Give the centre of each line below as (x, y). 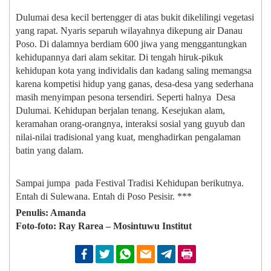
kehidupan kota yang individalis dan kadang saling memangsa (134, 71)
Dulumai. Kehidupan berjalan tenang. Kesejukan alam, (120, 111)
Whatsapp (151, 254)
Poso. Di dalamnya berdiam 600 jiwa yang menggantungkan (131, 44)
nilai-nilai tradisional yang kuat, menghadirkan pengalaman (128, 137)
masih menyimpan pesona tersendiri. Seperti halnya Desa (126, 97)
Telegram (191, 254)
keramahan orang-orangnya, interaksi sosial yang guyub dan (130, 124)
